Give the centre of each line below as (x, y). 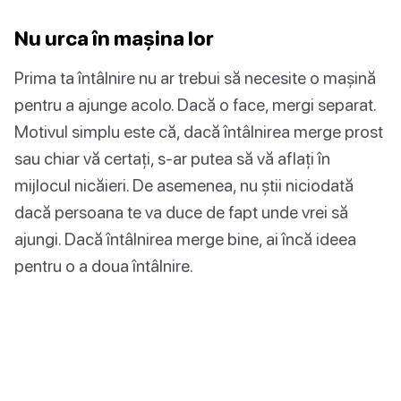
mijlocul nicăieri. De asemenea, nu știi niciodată (184, 184)
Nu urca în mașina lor (114, 38)
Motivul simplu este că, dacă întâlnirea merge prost (199, 131)
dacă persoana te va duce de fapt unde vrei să (181, 211)
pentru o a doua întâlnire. (104, 265)
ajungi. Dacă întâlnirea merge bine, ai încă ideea (185, 238)
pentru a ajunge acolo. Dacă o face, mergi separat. (195, 104)
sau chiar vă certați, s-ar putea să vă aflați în (172, 158)
